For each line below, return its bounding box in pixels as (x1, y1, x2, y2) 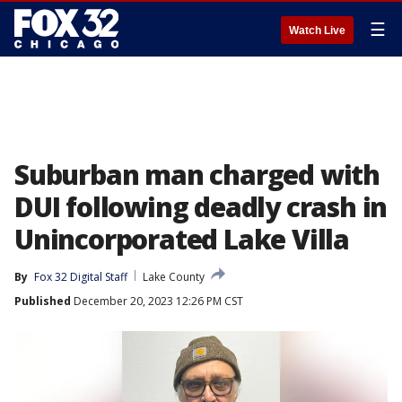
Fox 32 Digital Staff (34, 269, 127, 284)
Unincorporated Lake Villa (14, 221, 349, 258)
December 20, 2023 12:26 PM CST (71, 293, 243, 309)
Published (14, 293, 71, 309)
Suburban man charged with (14, 156, 380, 193)
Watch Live (289, 24, 345, 37)
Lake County (143, 269, 205, 284)
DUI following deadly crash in (14, 188, 388, 225)
